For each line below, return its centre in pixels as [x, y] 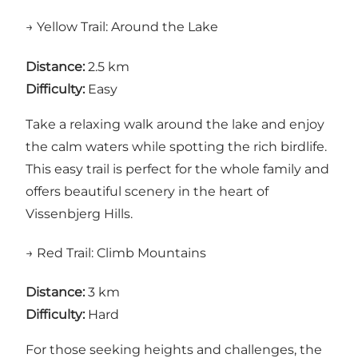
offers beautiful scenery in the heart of [147, 191]
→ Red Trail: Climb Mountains [116, 253]
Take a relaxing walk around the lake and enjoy [175, 124]
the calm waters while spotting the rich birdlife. [176, 146]
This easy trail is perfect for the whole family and [177, 169]
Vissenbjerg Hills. [79, 213]
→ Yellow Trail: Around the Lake [122, 27]
